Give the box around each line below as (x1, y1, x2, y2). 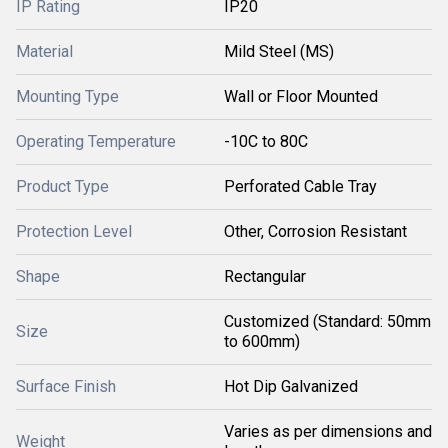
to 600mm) (224, 332, 300, 351)
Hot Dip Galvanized (224, 377, 358, 396)
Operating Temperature (16, 132, 176, 151)
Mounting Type (16, 87, 119, 106)
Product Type (16, 177, 109, 196)
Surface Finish (16, 377, 116, 396)
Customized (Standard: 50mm (224, 312, 431, 331)
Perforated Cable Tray (224, 177, 377, 196)
